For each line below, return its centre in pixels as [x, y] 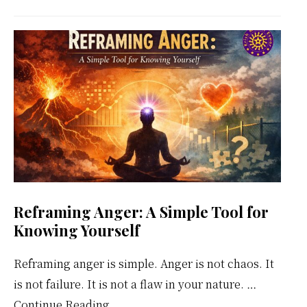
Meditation [138, 10]
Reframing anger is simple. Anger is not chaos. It [144, 264]
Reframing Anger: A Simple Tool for [141, 212]
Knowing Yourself [77, 231]
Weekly [128, 31]
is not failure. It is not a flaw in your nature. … [135, 284]
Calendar [133, 51]
